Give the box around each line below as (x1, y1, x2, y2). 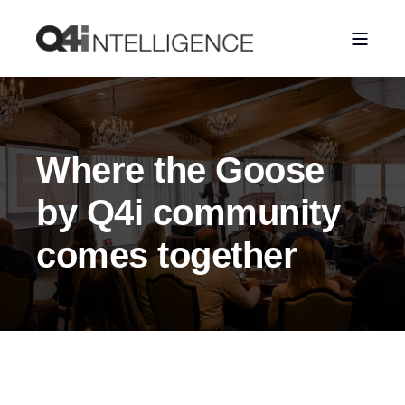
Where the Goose (36, 150, 325, 190)
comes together (36, 235, 297, 275)
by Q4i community (36, 193, 340, 232)
